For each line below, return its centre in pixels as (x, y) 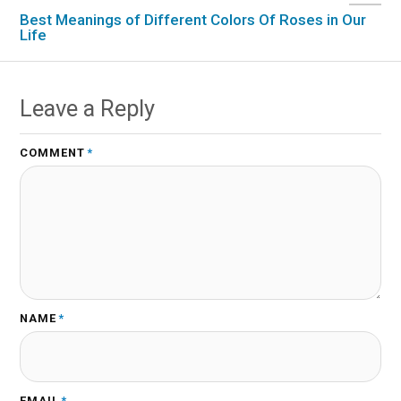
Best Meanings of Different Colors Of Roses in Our (193, 20)
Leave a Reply (88, 109)
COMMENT (53, 153)
